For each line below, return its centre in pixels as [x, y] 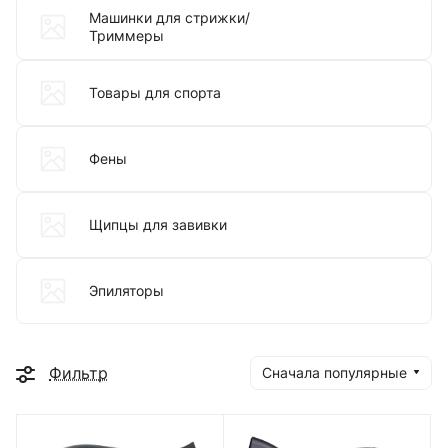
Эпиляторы [126, 290]
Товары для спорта [155, 92]
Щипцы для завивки [158, 224]
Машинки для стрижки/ [169, 17]
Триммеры [126, 35]
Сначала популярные [334, 372]
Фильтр [78, 372]
